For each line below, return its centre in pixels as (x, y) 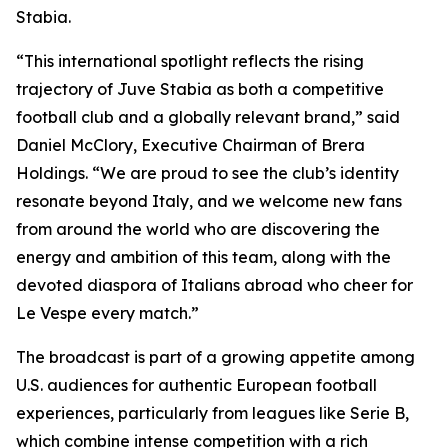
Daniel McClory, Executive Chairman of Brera (190, 145)
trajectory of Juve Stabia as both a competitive (200, 89)
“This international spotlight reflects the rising (190, 61)
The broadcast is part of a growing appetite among (215, 357)
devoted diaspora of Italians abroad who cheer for (214, 285)
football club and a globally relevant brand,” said (208, 117)
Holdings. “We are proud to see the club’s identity (207, 173)
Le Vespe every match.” (107, 313)
